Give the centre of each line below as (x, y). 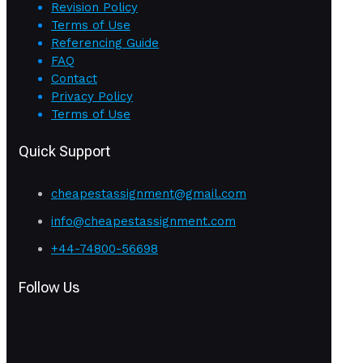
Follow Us (49, 287)
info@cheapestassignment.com (143, 221)
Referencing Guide (105, 43)
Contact (74, 78)
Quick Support (64, 151)
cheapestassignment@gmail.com (149, 193)
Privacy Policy (92, 96)
